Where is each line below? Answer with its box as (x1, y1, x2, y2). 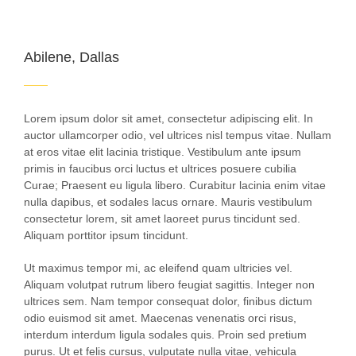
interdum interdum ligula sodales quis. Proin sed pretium (24, 328, 307, 342)
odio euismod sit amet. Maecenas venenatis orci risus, (24, 311, 296, 325)
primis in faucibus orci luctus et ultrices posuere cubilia (24, 162, 296, 176)
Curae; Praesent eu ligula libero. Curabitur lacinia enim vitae (24, 179, 326, 192)
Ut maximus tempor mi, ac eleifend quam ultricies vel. (24, 261, 292, 275)
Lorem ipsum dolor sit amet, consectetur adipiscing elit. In (24, 112, 313, 126)
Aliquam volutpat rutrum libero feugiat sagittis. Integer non (24, 278, 315, 292)
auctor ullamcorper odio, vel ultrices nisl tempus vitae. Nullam (24, 129, 331, 142)
